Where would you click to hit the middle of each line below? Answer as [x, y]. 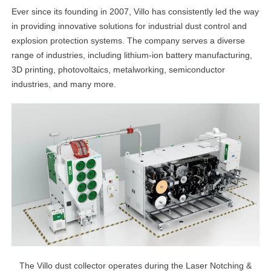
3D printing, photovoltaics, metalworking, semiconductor [119, 70]
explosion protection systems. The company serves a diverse [129, 41]
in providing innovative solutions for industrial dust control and [129, 26]
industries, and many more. [64, 84]
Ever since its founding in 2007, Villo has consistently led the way [135, 12]
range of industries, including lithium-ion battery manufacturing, [132, 55]
